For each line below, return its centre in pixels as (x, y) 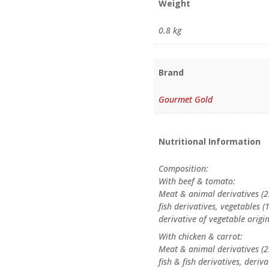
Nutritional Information (210, 142)
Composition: (184, 169)
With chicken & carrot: (201, 237)
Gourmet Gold (186, 100)
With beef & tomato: (197, 181)
